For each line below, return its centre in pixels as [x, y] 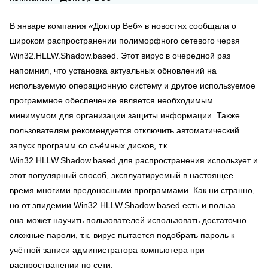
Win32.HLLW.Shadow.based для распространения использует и [134, 160]
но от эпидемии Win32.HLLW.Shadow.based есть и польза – [126, 205]
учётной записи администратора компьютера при [107, 250]
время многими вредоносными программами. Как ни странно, [132, 190]
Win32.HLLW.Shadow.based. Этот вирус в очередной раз [120, 56]
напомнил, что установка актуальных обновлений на [113, 71]
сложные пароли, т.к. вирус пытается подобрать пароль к [122, 235]
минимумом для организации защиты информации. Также [125, 115]
